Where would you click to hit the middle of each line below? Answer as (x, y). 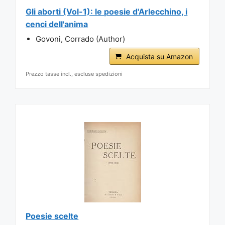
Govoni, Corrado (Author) (81, 39)
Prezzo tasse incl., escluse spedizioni (74, 74)
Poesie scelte (52, 216)
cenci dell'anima (57, 24)
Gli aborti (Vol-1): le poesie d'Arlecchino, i (107, 11)
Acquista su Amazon (159, 56)
